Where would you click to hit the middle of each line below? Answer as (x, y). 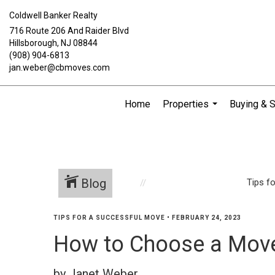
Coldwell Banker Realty (53, 15)
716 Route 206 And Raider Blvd (69, 31)
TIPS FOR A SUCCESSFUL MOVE (109, 218)
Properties (186, 104)
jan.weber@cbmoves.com (60, 68)
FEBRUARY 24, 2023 (207, 218)
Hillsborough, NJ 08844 (53, 43)
